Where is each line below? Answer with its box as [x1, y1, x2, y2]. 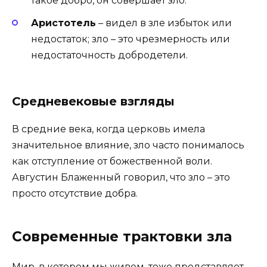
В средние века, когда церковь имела [12, 123, 205, 135]
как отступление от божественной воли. [12, 155, 212, 167]
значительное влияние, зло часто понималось [12, 139, 244, 151]
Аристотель [31, 17, 96, 29]
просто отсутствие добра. [12, 187, 138, 199]
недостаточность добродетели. [31, 49, 188, 61]
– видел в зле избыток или [96, 17, 232, 29]
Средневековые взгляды [12, 94, 175, 108]
